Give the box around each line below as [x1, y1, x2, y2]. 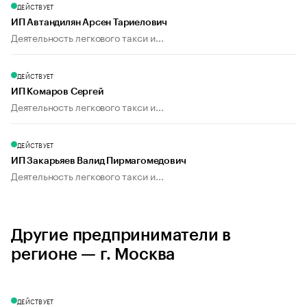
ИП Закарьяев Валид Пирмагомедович [11, 156, 186, 167]
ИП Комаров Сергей [11, 87, 103, 97]
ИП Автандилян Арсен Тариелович [11, 18, 167, 28]
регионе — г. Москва [11, 246, 175, 263]
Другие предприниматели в [11, 227, 232, 244]
